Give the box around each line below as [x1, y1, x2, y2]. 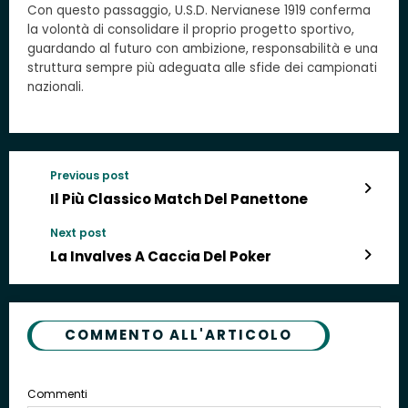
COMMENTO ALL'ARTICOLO [65, 324, 292, 344]
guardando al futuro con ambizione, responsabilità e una [27, 39, 378, 57]
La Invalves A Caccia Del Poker [50, 246, 271, 266]
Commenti [27, 385, 87, 402]
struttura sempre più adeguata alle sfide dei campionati [27, 58, 377, 76]
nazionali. [27, 77, 84, 96]
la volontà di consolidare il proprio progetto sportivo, [27, 20, 354, 38]
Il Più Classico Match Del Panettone [50, 189, 308, 209]
